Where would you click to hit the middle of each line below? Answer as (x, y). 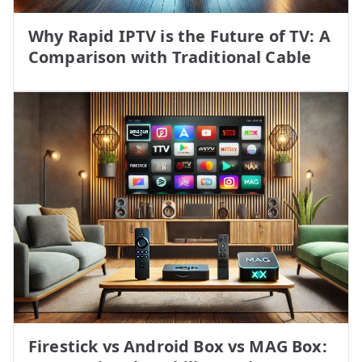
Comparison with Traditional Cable (170, 57)
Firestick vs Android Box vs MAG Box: (178, 346)
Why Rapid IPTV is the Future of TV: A (179, 36)
